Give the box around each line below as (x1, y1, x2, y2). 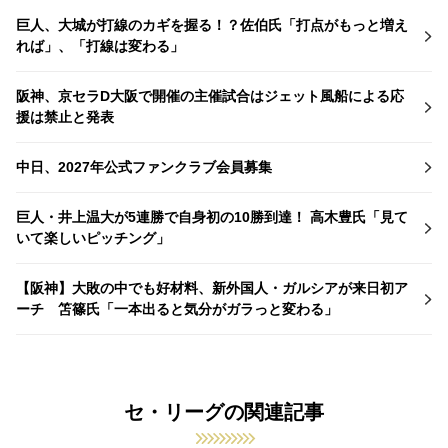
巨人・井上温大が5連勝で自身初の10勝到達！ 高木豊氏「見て (16, 208, 408, 225)
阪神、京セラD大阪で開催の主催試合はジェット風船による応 (16, 87, 404, 104)
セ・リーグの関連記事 (124, 400, 324, 423)
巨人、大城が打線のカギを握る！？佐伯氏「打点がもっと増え (16, 16, 408, 33)
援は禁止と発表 (16, 108, 114, 125)
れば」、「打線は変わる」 (16, 37, 184, 54)
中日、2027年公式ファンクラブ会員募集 (16, 158, 272, 175)
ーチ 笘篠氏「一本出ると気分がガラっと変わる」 (16, 300, 338, 317)
